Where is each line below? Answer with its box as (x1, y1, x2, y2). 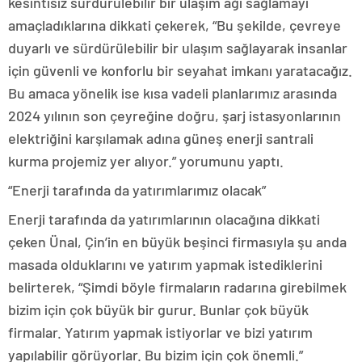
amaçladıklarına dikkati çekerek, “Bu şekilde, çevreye (8, 16, 341, 34)
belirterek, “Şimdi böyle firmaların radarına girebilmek (8, 278, 347, 296)
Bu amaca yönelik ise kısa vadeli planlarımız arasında (8, 84, 337, 102)
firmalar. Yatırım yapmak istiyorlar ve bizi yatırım (8, 323, 313, 341)
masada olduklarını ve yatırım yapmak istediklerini (8, 255, 322, 273)
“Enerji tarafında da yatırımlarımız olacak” (8, 181, 266, 199)
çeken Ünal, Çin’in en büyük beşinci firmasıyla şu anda (8, 233, 347, 250)
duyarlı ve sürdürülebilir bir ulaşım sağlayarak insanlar (8, 39, 347, 57)
